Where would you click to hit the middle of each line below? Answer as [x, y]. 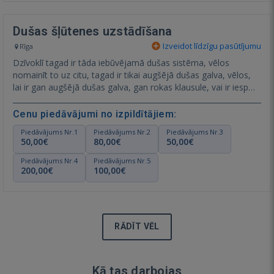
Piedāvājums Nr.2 [122, 131]
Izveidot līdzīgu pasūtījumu [211, 46]
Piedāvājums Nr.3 [195, 131]
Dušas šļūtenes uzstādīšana [93, 31]
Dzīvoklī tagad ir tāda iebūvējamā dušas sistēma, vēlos [121, 62]
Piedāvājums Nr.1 [49, 131]
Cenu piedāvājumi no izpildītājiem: [95, 114]
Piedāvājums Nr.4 [49, 160]
